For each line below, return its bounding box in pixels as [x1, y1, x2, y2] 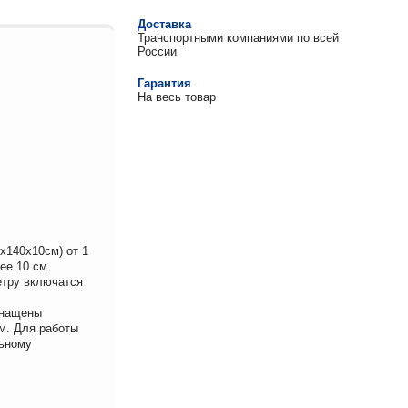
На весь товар [137, 89, 216, 104]
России [137, 44, 177, 58]
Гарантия [137, 76, 191, 90]
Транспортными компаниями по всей [137, 30, 339, 45]
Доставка [137, 16, 191, 31]
